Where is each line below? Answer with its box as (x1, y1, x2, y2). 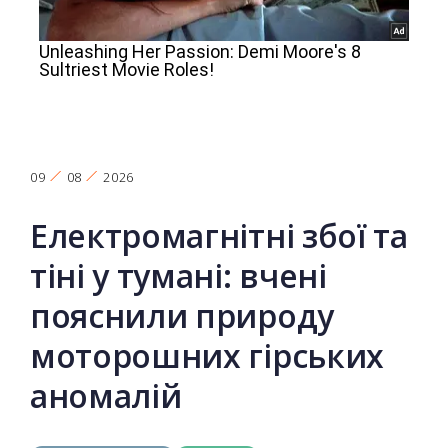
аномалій (30, 373, 190, 417)
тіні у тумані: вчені (30, 253, 327, 297)
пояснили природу (30, 293, 334, 337)
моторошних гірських (30, 333, 384, 377)
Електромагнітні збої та (30, 213, 408, 257)
